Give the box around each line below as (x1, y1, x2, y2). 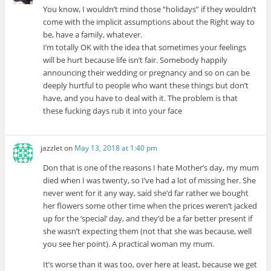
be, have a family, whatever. (43, 28, 143, 40)
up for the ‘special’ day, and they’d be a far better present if (43, 212, 253, 224)
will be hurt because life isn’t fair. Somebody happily (43, 54, 228, 65)
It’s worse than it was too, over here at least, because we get (43, 258, 258, 270)
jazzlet (41, 142, 63, 153)
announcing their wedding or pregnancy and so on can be (43, 67, 250, 78)
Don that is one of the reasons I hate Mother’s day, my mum (43, 162, 260, 173)
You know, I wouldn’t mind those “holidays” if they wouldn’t (43, 3, 257, 15)
